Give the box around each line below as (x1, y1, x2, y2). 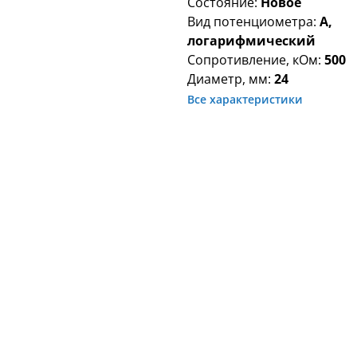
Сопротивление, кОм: (187, 51, 325, 69)
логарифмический (187, 32, 316, 50)
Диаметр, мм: (187, 70, 275, 88)
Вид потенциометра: (187, 13, 320, 31)
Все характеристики (187, 92, 304, 108)
